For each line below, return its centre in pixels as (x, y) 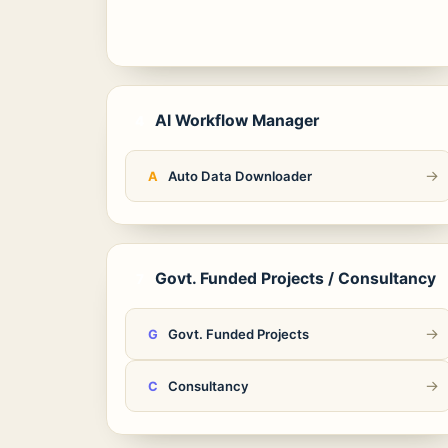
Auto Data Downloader (240, 176)
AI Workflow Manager (237, 120)
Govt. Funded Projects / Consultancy (295, 278)
